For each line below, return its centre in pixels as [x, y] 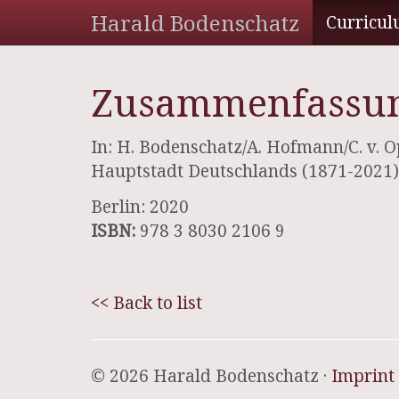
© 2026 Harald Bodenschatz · [211, 376]
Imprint [363, 376]
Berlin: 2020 [140, 207]
